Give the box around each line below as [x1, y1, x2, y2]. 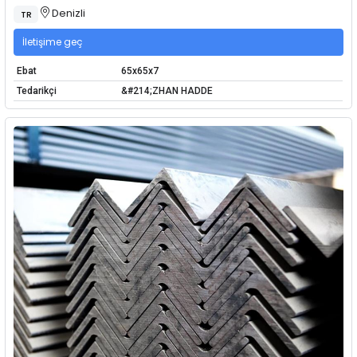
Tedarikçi [16, 84, 57, 96]
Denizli [49, 6, 86, 22]
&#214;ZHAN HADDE [120, 84, 213, 96]
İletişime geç [22, 35, 83, 49]
